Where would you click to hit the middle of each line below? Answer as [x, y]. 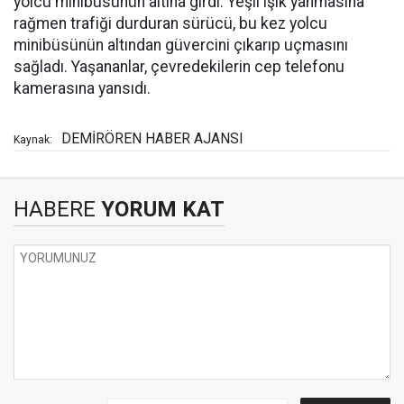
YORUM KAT [160, 209]
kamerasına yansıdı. [82, 88]
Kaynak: [33, 140]
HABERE [55, 209]
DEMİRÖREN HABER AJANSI [152, 138]
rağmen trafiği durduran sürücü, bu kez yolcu [170, 23]
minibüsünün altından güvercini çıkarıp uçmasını [181, 45]
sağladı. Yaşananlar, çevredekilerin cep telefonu [179, 67]
